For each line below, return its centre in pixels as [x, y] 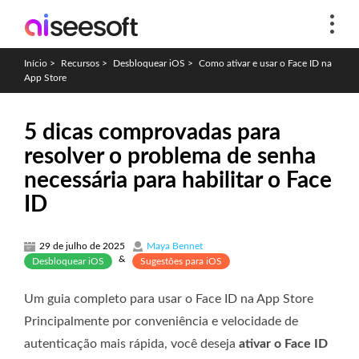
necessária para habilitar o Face [178, 180]
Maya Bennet [175, 246]
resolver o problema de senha [170, 156]
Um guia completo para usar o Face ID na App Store [169, 299]
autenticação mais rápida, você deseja [131, 344]
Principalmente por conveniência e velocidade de [161, 321]
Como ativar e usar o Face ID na [265, 63]
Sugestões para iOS [181, 261]
